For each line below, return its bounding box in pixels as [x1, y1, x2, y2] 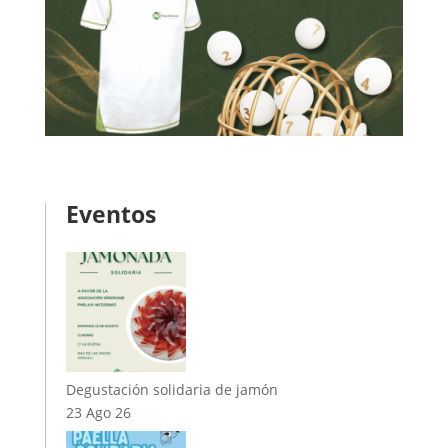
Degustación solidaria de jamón [65, 379, 278, 399]
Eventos [65, 197, 156, 230]
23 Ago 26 [65, 402, 131, 422]
